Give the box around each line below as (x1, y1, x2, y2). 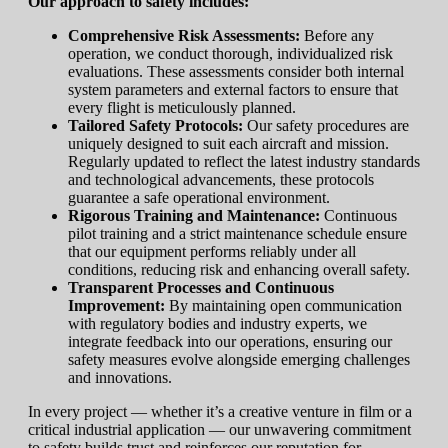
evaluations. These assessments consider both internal (68, 63, 404, 81)
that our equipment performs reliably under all (68, 243, 356, 261)
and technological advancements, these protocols (68, 171, 374, 189)
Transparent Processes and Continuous (68, 279, 334, 297)
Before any (300, 27, 374, 45)
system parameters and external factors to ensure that (68, 81, 398, 99)
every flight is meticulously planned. (68, 99, 296, 117)
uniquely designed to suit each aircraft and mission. (68, 135, 389, 153)
